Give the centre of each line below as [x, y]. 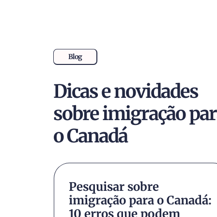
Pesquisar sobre [114, 187]
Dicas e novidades [126, 92]
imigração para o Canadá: [140, 201]
